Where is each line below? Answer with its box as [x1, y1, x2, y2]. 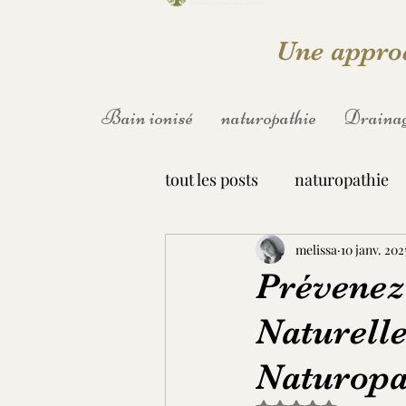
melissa [295, 240, 337, 258]
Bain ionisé [101, 105, 193, 130]
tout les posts [165, 168, 258, 190]
